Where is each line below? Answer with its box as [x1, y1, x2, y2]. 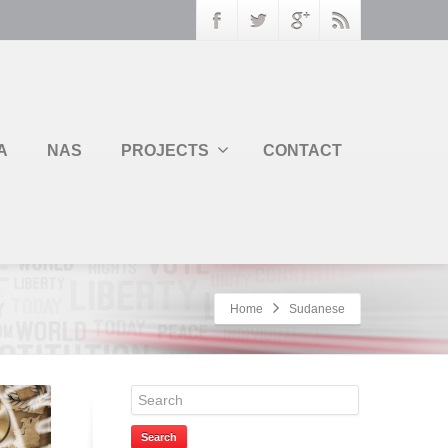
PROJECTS [121, 141, 209, 159]
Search [141, 431, 177, 443]
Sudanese [289, 302, 345, 316]
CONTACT [263, 141, 342, 159]
